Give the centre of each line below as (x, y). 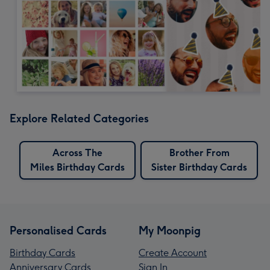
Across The (77, 152)
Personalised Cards (58, 231)
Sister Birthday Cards (199, 167)
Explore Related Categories (79, 118)
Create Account (173, 253)
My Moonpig (170, 231)
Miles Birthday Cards (77, 167)
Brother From (199, 152)
